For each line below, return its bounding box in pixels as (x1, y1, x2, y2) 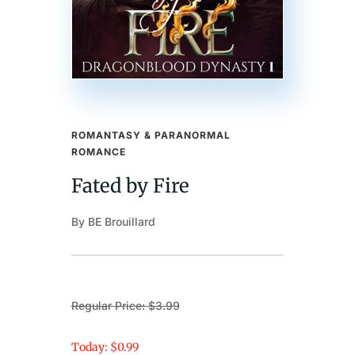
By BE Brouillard (71, 214, 155, 228)
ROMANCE (71, 145, 126, 158)
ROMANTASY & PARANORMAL (71, 128, 231, 141)
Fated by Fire (71, 173, 189, 198)
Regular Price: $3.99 (71, 298, 180, 312)
